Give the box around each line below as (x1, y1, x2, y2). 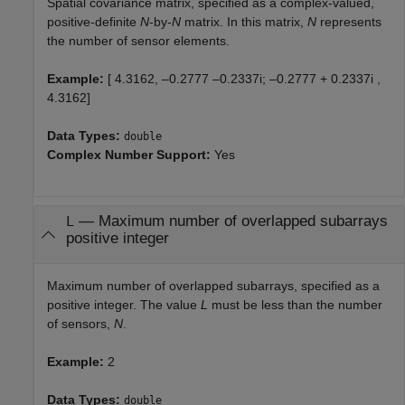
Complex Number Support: (47, 146, 214, 162)
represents (316, 14, 381, 29)
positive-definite (47, 14, 140, 29)
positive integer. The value (47, 297, 201, 312)
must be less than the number (208, 297, 382, 312)
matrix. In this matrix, (181, 14, 307, 29)
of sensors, (47, 316, 114, 331)
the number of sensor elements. (47, 33, 230, 48)
